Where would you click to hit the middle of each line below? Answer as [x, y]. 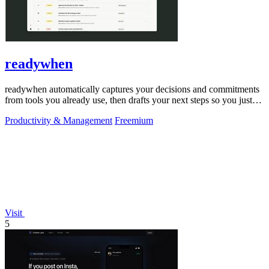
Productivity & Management [59, 121]
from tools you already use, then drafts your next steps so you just [128, 100]
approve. [21, 111]
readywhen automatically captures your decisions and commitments [132, 89]
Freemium [134, 121]
